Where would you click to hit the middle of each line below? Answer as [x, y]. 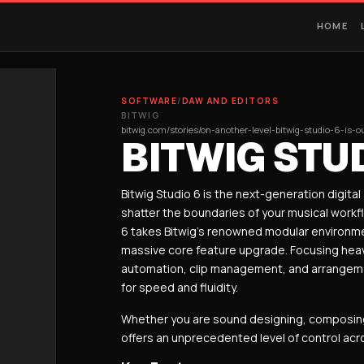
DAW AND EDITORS [230, 101]
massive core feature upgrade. [204, 250]
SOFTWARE [149, 101]
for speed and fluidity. [180, 287]
